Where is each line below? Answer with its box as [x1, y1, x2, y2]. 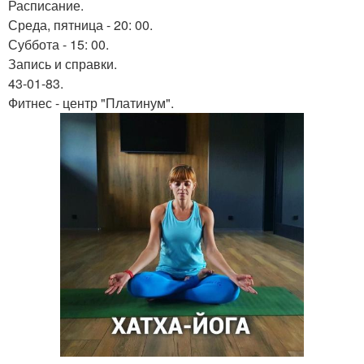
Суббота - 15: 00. [8, 35, 109, 54]
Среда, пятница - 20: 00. [8, 15, 153, 34]
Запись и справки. [8, 54, 117, 73]
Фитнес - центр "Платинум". [8, 93, 174, 112]
